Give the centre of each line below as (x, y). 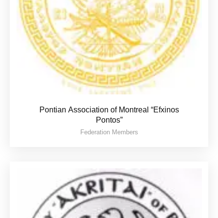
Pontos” (109, 120)
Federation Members (109, 132)
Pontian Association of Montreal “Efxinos (109, 110)
